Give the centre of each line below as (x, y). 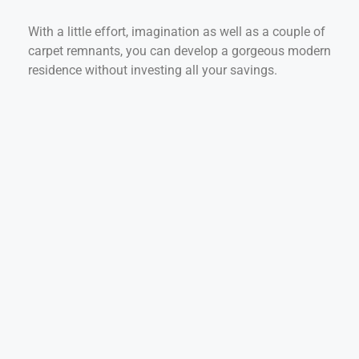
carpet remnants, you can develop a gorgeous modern (179, 50)
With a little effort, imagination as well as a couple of (177, 31)
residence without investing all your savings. (153, 70)
